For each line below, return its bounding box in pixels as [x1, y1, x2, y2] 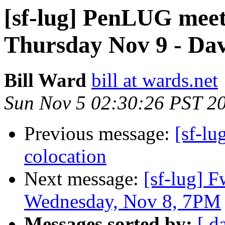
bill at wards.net [91, 69, 218, 91]
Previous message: [24, 123, 175, 145]
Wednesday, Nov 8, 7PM [24, 190, 221, 212]
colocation [24, 145, 106, 167]
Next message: [24, 168, 144, 190]
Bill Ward [4, 69, 86, 91]
